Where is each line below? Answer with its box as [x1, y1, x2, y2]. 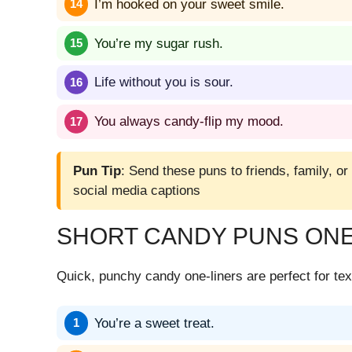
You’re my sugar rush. [94, 35, 223, 51]
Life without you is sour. [94, 75, 233, 90]
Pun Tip [73, 163, 121, 178]
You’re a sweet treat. [94, 315, 214, 331]
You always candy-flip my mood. [94, 114, 284, 130]
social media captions [73, 182, 200, 198]
